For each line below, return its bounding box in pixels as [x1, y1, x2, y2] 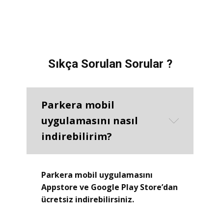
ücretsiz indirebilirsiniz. [41, 193, 134, 205]
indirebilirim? [41, 129, 112, 143]
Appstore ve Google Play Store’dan [41, 181, 178, 192]
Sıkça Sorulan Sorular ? [48, 56, 172, 71]
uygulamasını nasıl [41, 113, 138, 127]
